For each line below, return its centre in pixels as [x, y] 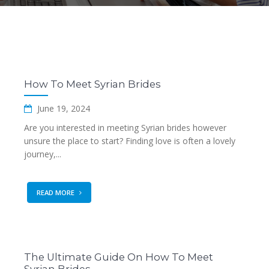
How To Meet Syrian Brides [92, 84]
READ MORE [56, 192]
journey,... [43, 154]
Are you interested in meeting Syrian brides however [125, 128]
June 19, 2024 [62, 108]
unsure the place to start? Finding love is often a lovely [130, 141]
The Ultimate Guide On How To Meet [119, 257]
